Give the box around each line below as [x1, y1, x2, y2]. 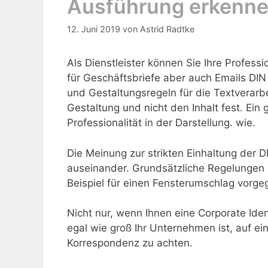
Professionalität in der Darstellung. [67, 117, 236, 129]
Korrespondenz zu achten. [67, 237, 193, 249]
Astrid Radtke [140, 24, 194, 35]
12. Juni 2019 [67, 24, 120, 35]
